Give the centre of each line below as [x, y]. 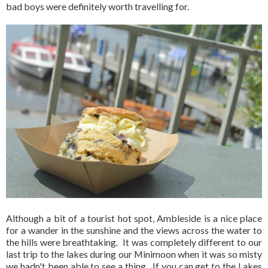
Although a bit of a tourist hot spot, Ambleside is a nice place [134, 218]
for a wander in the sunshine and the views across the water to [134, 230]
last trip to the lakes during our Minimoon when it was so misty [134, 254]
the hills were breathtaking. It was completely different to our [134, 242]
